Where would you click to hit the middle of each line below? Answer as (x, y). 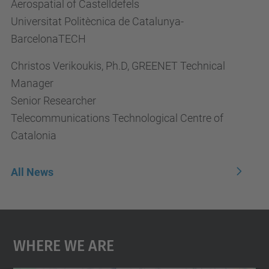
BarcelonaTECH (48, 39)
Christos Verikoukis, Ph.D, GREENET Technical (118, 66)
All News (32, 172)
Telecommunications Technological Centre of (117, 118)
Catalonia (34, 135)
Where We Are (63, 244)
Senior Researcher (53, 101)
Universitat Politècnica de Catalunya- (97, 21)
